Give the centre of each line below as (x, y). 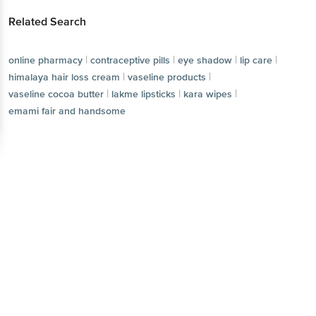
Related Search (47, 22)
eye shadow (205, 60)
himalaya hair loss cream (64, 77)
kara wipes (208, 94)
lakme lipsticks (144, 94)
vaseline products (167, 77)
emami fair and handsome (67, 111)
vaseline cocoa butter (56, 94)
